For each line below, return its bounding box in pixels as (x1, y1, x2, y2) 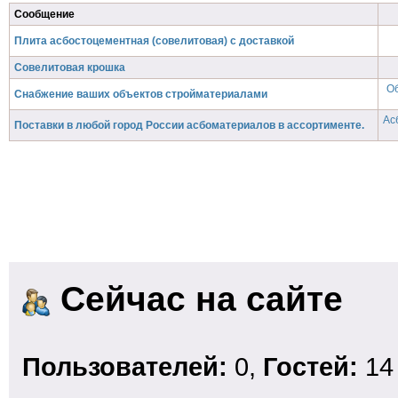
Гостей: (263, 352, 365, 381)
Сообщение (14, 8, 75, 20)
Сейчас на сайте (51, 280, 343, 318)
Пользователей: (22, 352, 235, 381)
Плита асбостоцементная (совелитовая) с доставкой (14, 35, 294, 47)
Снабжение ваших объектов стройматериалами (14, 88, 267, 100)
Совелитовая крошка (14, 61, 125, 74)
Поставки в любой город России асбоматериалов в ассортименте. (14, 119, 364, 131)
